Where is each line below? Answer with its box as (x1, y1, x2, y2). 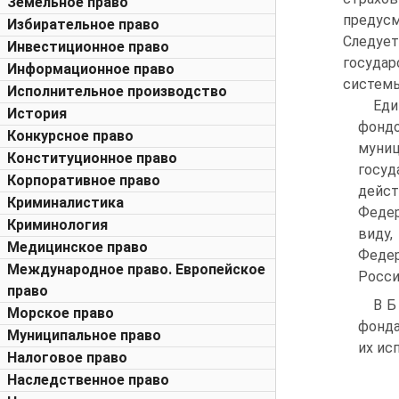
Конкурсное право (7, 127, 134, 144)
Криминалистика (7, 194, 124, 211)
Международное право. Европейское (7, 261, 265, 278)
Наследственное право (7, 371, 169, 388)
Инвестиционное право (7, 38, 169, 55)
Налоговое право (7, 349, 127, 366)
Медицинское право (7, 239, 148, 256)
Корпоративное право (7, 172, 160, 189)
